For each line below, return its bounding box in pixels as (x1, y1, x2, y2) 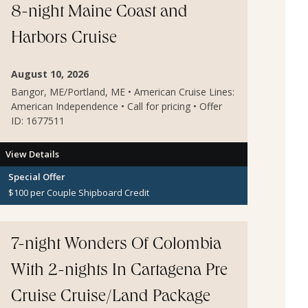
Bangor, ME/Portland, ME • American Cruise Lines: (11, 85, 234, 98)
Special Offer (8, 170, 65, 183)
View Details (5, 147, 59, 160)
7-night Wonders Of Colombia (11, 236, 221, 255)
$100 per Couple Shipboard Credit (8, 186, 149, 199)
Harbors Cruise (11, 30, 117, 49)
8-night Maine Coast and (11, 4, 188, 23)
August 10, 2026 (11, 67, 89, 81)
